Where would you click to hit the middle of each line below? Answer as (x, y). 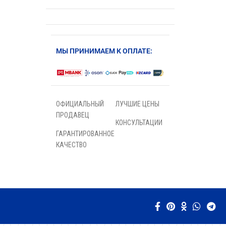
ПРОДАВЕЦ (73, 115)
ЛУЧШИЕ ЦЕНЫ (137, 104)
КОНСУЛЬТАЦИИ (139, 123)
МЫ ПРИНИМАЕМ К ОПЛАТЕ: (104, 51)
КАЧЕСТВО (71, 145)
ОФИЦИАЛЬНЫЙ (80, 104)
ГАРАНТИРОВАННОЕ (85, 134)
